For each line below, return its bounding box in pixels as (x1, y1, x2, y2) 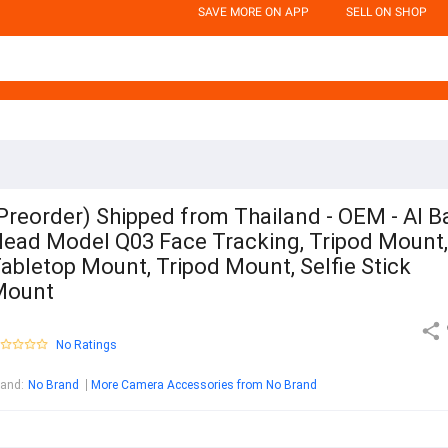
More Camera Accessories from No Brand (91, 378, 317, 393)
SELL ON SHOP (346, 5, 427, 19)
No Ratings (56, 338, 117, 353)
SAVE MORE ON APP (198, 5, 309, 19)
